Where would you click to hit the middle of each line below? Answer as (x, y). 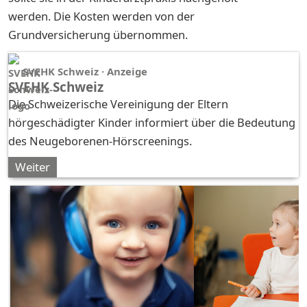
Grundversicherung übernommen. (98, 34)
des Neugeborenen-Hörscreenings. (100, 140)
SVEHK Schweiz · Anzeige (85, 71)
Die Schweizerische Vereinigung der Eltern (118, 103)
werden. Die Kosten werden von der (101, 16)
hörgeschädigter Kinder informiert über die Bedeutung (152, 122)
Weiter (33, 167)
